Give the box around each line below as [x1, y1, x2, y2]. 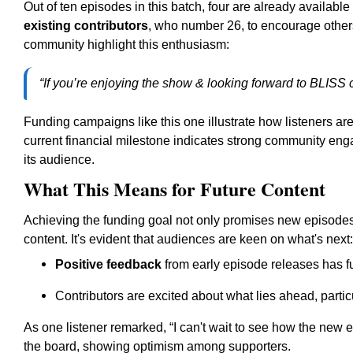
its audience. [24, 153, 95, 166]
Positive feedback [55, 258, 162, 271]
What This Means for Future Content [24, 175, 325, 203]
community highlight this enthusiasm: [24, 38, 229, 51]
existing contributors [24, 19, 148, 32]
